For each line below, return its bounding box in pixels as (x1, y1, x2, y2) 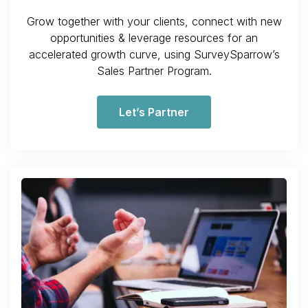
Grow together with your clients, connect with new (26, 14, 282, 28)
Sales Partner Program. (96, 63, 212, 78)
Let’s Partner (119, 104, 189, 119)
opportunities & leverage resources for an (50, 30, 258, 45)
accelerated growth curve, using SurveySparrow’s (28, 47, 280, 61)
